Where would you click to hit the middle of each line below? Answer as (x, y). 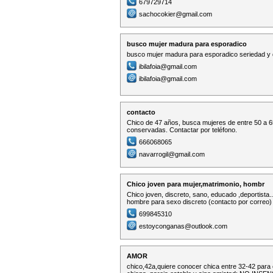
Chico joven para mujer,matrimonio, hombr (196, 184)
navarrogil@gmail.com (172, 154)
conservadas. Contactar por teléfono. (182, 130)
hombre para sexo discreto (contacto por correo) (199, 202)
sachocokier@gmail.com (175, 14)
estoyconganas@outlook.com (183, 226)
